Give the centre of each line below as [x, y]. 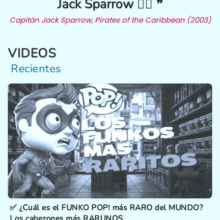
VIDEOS [32, 53]
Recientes [36, 68]
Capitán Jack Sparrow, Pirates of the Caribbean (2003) [110, 20]
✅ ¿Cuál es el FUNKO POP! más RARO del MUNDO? [106, 207]
